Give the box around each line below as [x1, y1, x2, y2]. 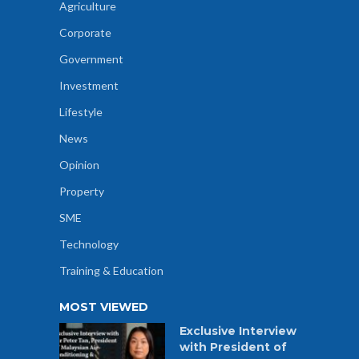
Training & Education [59, 264, 163, 278]
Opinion [59, 158, 99, 172]
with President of [179, 340, 287, 355]
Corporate [59, 26, 111, 40]
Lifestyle [59, 105, 103, 119]
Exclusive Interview [179, 324, 296, 339]
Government [59, 52, 123, 67]
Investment [59, 79, 119, 93]
